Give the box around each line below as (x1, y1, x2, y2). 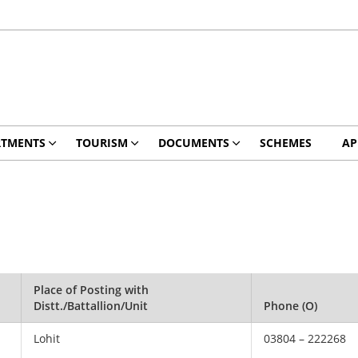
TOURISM (75, 135, 128, 150)
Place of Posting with (34, 282, 149, 297)
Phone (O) (264, 298, 318, 313)
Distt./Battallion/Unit (34, 298, 149, 313)
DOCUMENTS (157, 135, 229, 150)
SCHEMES (259, 135, 312, 150)
